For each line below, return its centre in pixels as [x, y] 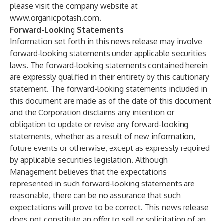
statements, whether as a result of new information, [103, 136]
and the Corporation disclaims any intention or [92, 112]
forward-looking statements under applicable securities [108, 53]
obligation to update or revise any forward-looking [99, 124]
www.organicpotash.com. [55, 18]
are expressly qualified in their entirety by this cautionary [110, 77]
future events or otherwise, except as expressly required [110, 148]
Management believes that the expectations [88, 172]
